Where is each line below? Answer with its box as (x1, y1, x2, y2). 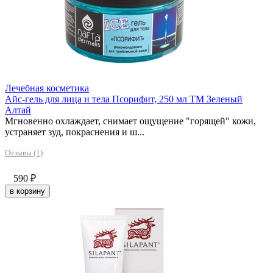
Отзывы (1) (5, 147, 43, 157)
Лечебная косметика (5, 82, 89, 93)
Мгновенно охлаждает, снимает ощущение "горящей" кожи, (5, 115, 256, 126)
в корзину (10, 186, 45, 196)
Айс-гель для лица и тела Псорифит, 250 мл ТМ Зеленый (5, 93, 243, 104)
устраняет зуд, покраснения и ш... (5, 126, 144, 137)
